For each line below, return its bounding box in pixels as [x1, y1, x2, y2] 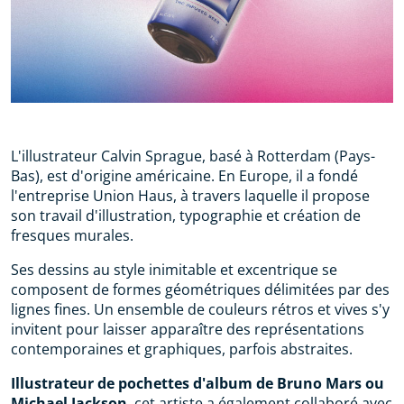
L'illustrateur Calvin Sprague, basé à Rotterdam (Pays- [11, 146, 375, 167]
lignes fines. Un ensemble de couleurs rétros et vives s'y [11, 299, 390, 320]
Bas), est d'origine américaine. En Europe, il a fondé [11, 166, 358, 187]
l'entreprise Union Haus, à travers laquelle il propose [11, 186, 370, 207]
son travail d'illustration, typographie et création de [11, 206, 361, 226]
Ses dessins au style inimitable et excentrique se [11, 260, 337, 280]
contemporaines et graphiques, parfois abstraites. [11, 339, 353, 360]
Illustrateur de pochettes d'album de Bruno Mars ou [11, 373, 384, 394]
